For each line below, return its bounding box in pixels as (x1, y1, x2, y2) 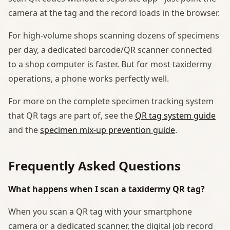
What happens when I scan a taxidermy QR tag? (8, 183, 205, 195)
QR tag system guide (135, 109, 216, 121)
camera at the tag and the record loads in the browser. (8, 7, 220, 18)
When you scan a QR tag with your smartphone (8, 205, 192, 217)
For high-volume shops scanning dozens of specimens (8, 29, 219, 41)
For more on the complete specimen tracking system (8, 95, 214, 107)
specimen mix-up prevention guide (40, 124, 175, 136)
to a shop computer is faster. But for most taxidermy (8, 58, 212, 70)
